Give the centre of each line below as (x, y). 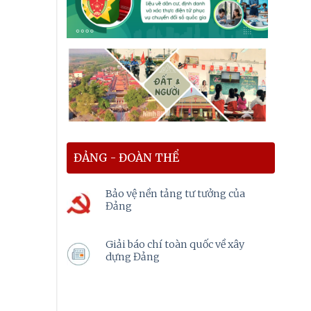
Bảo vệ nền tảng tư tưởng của (175, 193)
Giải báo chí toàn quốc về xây (175, 244)
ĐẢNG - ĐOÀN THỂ (126, 157)
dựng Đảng (132, 257)
